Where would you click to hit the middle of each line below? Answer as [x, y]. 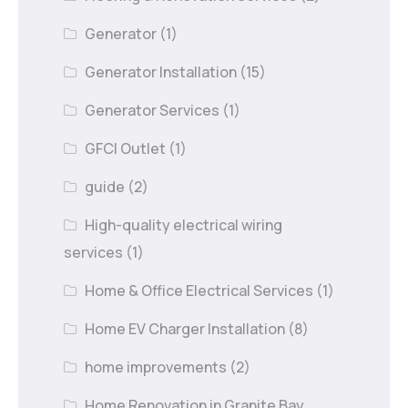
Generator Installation [161, 71]
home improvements [156, 367]
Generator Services [153, 110]
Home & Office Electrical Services [199, 290]
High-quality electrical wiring [184, 224]
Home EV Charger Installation [185, 328]
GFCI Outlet [126, 148]
